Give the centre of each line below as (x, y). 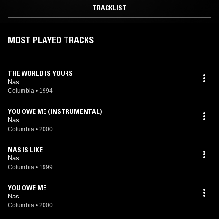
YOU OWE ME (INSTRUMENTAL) (55, 111)
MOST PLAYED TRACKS (51, 40)
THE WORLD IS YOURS (40, 73)
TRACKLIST (109, 8)
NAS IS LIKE (25, 149)
